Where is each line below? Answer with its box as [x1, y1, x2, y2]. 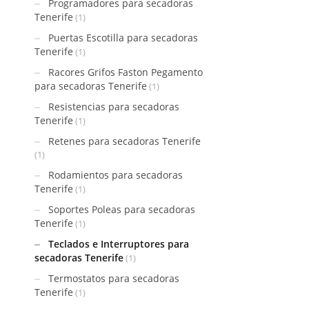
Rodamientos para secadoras [48, 168, 183, 181]
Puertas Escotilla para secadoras [48, 31, 198, 44]
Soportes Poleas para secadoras [48, 203, 195, 216]
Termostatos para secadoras [48, 272, 179, 285]
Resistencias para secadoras [48, 100, 179, 113]
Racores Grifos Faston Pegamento [48, 66, 203, 79]
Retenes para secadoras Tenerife [48, 134, 201, 148]
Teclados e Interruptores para [48, 237, 189, 250]
